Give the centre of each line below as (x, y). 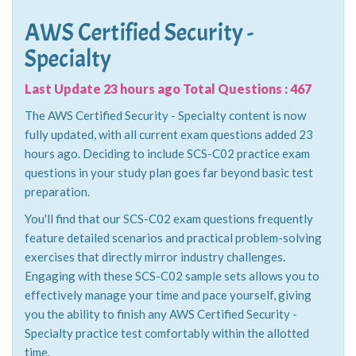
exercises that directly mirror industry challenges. (155, 281)
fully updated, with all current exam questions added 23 (169, 158)
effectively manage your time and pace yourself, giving (168, 319)
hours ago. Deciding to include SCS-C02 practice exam (167, 177)
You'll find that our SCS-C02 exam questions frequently (169, 242)
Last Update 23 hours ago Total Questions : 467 (168, 112)
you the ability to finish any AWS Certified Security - (161, 338)
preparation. (57, 215)
